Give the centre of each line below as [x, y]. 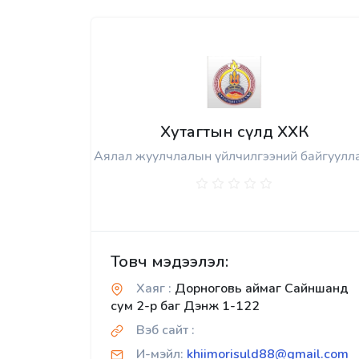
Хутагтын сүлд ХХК [234, 132]
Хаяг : [154, 289]
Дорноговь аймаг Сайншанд [260, 289]
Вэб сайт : [165, 331]
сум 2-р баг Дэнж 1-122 [185, 307]
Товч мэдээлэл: [169, 262]
